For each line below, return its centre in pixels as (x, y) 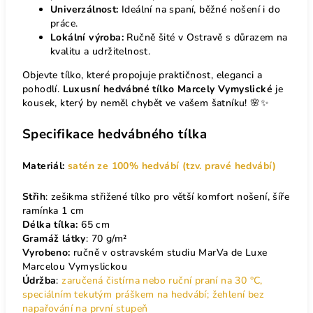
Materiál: (44, 166)
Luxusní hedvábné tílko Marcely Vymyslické (168, 89)
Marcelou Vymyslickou (75, 266)
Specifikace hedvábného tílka (115, 134)
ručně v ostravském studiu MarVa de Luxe (169, 252)
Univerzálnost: (85, 9)
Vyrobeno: (46, 252)
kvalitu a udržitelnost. (101, 51)
